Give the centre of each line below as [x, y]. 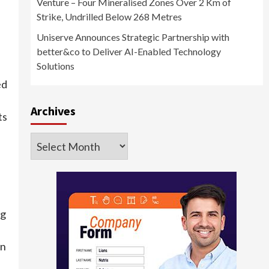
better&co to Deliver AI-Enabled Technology [128, 52]
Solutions [55, 66]
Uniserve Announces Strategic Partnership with [133, 37]
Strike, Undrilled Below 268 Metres [109, 17]
